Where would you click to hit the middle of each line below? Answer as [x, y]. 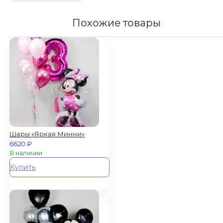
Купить [23, 167]
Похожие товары [116, 23]
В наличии [26, 153]
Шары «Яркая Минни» [47, 134]
